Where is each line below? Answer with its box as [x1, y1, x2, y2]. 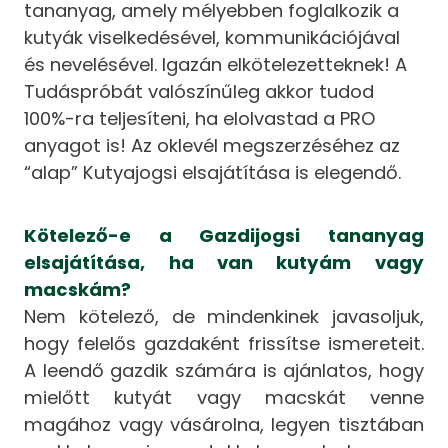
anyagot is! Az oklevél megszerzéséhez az [24, 132, 401, 158]
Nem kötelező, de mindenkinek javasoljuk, [24, 304, 424, 330]
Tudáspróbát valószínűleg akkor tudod [24, 78, 375, 104]
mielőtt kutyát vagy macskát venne [24, 385, 424, 411]
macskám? [24, 277, 132, 303]
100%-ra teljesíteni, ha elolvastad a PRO [24, 105, 376, 131]
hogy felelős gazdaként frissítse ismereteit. [24, 331, 424, 357]
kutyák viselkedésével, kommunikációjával [24, 24, 401, 50]
